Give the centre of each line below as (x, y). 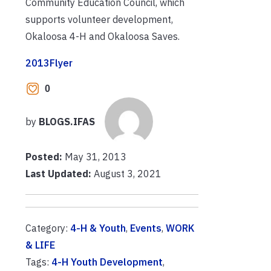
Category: (48, 228)
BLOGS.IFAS (67, 122)
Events (146, 228)
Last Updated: (58, 174)
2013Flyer (49, 63)
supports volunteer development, (99, 19)
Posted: (45, 157)
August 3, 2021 (126, 174)
